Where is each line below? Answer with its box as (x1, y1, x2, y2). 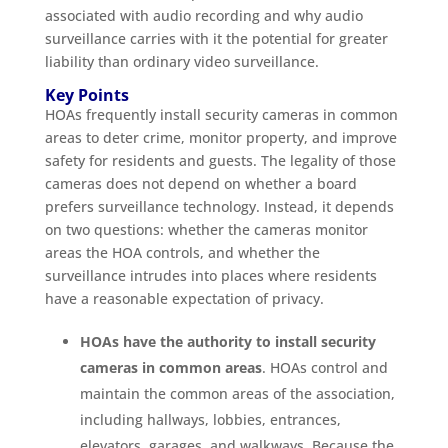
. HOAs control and (261, 357, 388, 377)
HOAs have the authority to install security (79, 331, 376, 351)
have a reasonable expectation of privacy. (44, 288, 324, 308)
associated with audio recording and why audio (44, 5, 363, 25)
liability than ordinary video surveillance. (44, 51, 319, 71)
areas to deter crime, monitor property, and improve (44, 127, 397, 147)
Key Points (44, 83, 129, 106)
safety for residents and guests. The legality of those (44, 150, 396, 170)
